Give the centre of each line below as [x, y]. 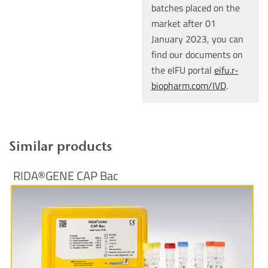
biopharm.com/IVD [188, 86]
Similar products [60, 146]
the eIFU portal [182, 70]
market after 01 [183, 23]
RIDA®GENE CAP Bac [66, 176]
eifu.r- [226, 70]
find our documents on [197, 54]
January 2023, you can [197, 39]
